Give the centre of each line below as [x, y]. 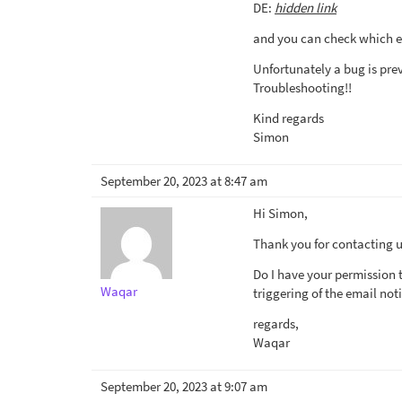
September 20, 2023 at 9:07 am [184, 386]
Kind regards [288, 118]
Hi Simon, [280, 213]
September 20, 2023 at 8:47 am [184, 181]
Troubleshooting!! [302, 87]
